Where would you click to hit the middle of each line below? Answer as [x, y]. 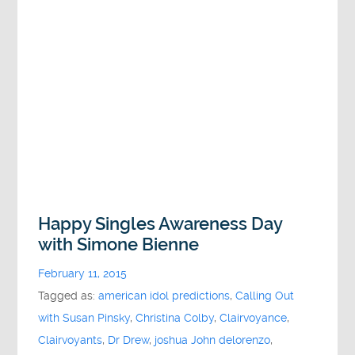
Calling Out [265, 296]
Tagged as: [69, 296]
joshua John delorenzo [213, 340]
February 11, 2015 [83, 273]
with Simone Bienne [119, 244]
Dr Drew [129, 340]
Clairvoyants [71, 340]
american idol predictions [164, 296]
